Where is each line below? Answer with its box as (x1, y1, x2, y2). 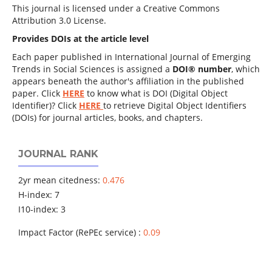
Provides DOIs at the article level (12, 32, 149, 44)
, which (231, 63, 260, 75)
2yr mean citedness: (18, 174, 103, 186)
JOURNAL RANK (18, 148, 98, 160)
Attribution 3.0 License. (12, 14, 106, 26)
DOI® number (172, 63, 231, 75)
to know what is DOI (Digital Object (84, 87, 228, 99)
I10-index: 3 (18, 203, 66, 215)
